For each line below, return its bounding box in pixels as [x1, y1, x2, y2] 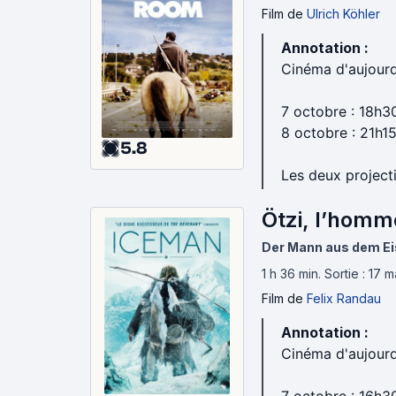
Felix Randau [307, 291, 381, 306]
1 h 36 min [262, 266, 318, 281]
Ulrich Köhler [307, 6, 380, 21]
